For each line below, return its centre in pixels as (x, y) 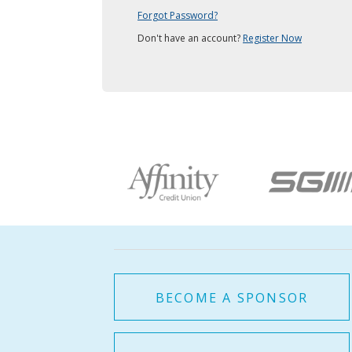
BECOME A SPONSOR (232, 298)
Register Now (272, 38)
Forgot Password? (178, 15)
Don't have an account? (190, 38)
